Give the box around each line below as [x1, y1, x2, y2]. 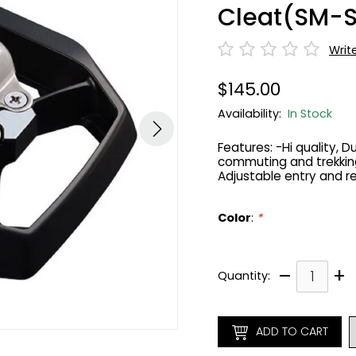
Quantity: [218, 268, 270, 284]
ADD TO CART [255, 323, 328, 340]
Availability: [218, 105, 288, 122]
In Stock [288, 105, 332, 122]
